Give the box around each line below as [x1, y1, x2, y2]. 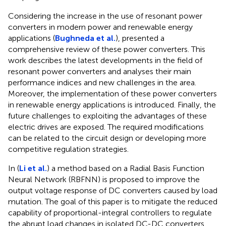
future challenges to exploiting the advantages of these [8, 110, 207, 121]
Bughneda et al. [55, 33, 116, 43]
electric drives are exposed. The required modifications [8, 122, 204, 132]
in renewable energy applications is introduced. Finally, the [8, 99, 216, 109]
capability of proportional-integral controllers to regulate [8, 207, 212, 217]
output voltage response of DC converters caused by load [8, 185, 217, 195]
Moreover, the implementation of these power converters [8, 88, 217, 98]
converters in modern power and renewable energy [8, 22, 193, 32]
